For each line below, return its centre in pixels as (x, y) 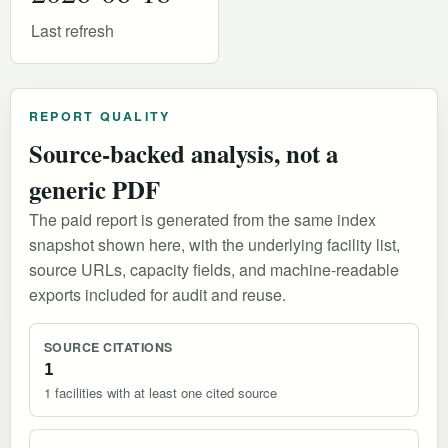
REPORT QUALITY (100, 116)
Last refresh (72, 31)
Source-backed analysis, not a (183, 153)
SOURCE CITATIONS (108, 347)
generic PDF (94, 189)
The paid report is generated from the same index (202, 220)
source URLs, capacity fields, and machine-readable (214, 270)
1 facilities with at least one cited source (160, 393)
